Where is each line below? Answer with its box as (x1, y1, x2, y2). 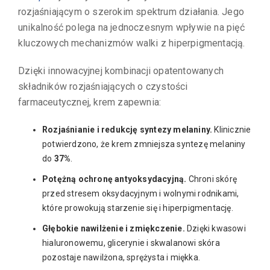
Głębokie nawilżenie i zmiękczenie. (42, 223, 185, 233)
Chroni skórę (186, 174, 237, 184)
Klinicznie (212, 124, 251, 134)
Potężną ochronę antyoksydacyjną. (42, 174, 187, 184)
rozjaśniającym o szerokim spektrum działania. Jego (18, 5, 244, 17)
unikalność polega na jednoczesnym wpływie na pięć (18, 21, 245, 33)
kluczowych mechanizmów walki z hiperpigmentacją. (18, 37, 245, 49)
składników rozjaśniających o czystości (18, 80, 188, 92)
